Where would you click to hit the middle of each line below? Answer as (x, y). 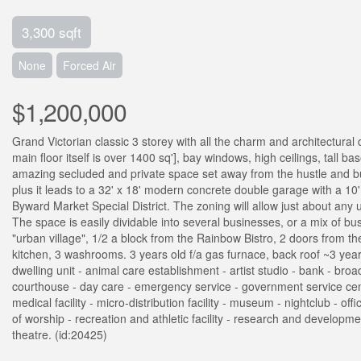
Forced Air (89, 65)
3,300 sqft (52, 32)
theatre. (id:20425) (60, 334)
